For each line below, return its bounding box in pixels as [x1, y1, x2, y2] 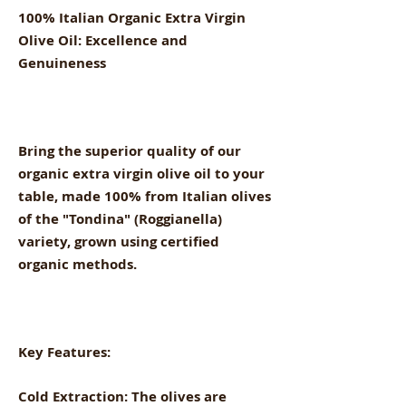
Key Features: [18, 342, 111, 362]
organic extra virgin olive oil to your [18, 163, 265, 183]
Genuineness [18, 53, 106, 72]
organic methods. [18, 254, 137, 274]
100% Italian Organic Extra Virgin [18, 7, 246, 27]
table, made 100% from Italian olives [18, 186, 271, 206]
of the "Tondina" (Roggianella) [18, 208, 222, 228]
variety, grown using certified [18, 231, 219, 251]
